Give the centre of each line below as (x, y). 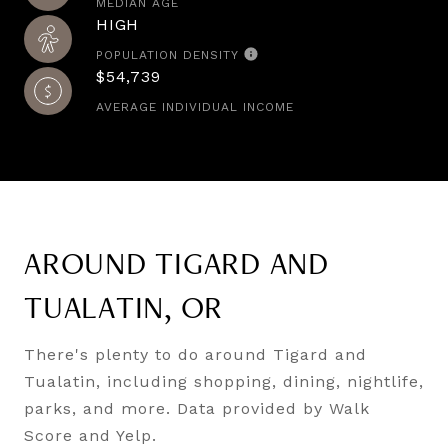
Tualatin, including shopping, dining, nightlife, (224, 381)
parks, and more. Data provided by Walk (197, 408)
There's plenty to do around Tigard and (195, 354)
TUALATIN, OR (123, 311)
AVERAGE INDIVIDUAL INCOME (195, 107)
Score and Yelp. (90, 435)
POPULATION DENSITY (167, 55)
